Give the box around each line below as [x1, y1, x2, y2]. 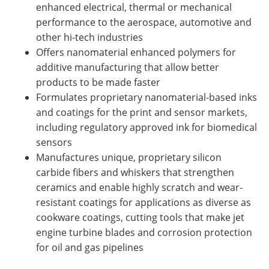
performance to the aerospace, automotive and [36, 16, 252, 28]
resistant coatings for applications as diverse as [36, 196, 251, 208]
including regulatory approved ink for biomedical [36, 121, 257, 133]
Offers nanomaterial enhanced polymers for [36, 46, 236, 58]
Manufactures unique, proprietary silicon [36, 151, 222, 163]
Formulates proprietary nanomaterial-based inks [36, 91, 257, 103]
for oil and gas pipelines [36, 241, 144, 253]
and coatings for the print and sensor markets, [36, 106, 247, 118]
